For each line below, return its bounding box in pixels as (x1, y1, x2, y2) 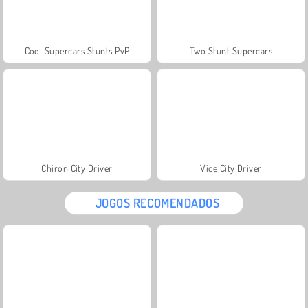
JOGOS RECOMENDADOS (95, 195, 220, 210)
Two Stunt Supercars (189, 44, 273, 56)
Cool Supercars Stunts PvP (24, 44, 130, 56)
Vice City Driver (200, 162, 262, 174)
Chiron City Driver (41, 162, 113, 174)
